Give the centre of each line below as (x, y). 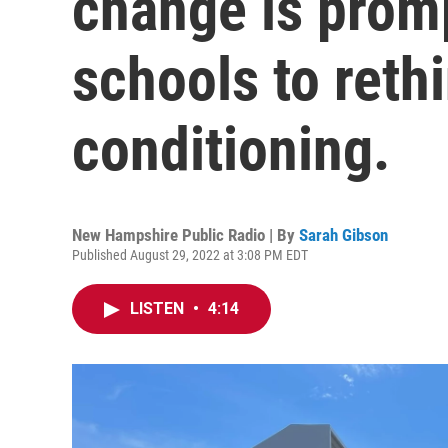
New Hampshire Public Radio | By (185, 235)
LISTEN (159, 308)
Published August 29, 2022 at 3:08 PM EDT (190, 255)
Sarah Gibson (343, 235)
